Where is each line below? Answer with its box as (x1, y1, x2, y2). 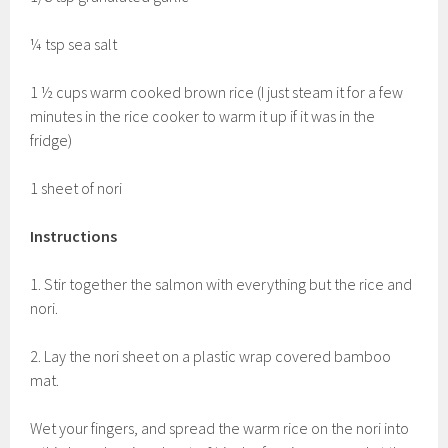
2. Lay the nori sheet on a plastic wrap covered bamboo (30, 345, 392, 366)
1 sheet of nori (30, 177, 123, 198)
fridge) (30, 129, 73, 150)
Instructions (30, 225, 118, 246)
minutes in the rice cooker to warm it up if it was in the (30, 105, 376, 126)
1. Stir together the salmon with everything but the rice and (30, 273, 413, 294)
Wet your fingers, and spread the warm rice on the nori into (30, 417, 410, 438)
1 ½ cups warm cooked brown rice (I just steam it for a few (30, 81, 404, 102)
